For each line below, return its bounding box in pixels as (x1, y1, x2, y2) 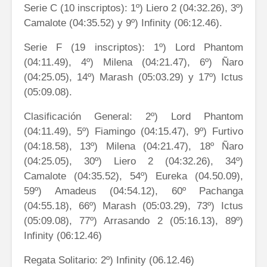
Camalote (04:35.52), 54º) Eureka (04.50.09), (24, 170, 243, 182)
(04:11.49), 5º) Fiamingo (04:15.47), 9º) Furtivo (24, 125, 243, 137)
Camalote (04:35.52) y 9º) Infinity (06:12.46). (24, 17, 222, 29)
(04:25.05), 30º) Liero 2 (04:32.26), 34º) (24, 155, 243, 167)
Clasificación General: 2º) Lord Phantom (24, 110, 243, 122)
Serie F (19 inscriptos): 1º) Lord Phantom (24, 41, 243, 53)
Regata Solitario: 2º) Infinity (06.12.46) (24, 254, 194, 266)
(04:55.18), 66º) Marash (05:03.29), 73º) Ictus (24, 200, 243, 212)
